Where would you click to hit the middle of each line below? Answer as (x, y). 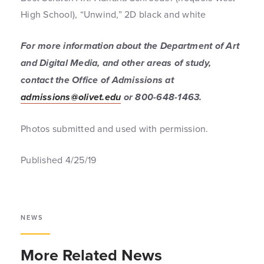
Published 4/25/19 (59, 159)
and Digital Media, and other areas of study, (116, 62)
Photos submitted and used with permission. (115, 128)
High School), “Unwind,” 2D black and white (115, 14)
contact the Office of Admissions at (97, 80)
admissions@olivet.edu (71, 97)
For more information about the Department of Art (130, 45)
